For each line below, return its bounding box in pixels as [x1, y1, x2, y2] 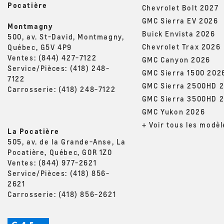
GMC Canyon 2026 [141, 54, 210, 64]
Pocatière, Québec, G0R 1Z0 [7, 147, 112, 156]
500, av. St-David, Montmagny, [7, 31, 124, 41]
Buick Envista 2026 [141, 28, 215, 38]
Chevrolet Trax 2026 [141, 41, 221, 51]
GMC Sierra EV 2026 [141, 15, 218, 25]
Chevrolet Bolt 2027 [141, 2, 219, 12]
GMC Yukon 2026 [141, 106, 205, 116]
